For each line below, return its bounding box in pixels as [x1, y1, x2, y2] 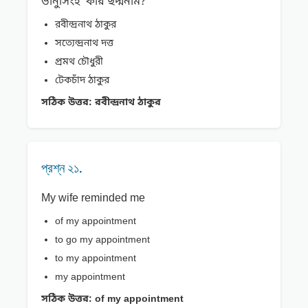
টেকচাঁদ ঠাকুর [55, 74, 109, 88]
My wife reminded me [41, 191, 145, 207]
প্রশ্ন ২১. [41, 159, 82, 177]
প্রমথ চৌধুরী [55, 56, 103, 69]
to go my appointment [55, 234, 150, 247]
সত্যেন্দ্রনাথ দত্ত [55, 37, 113, 51]
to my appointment [55, 252, 136, 266]
